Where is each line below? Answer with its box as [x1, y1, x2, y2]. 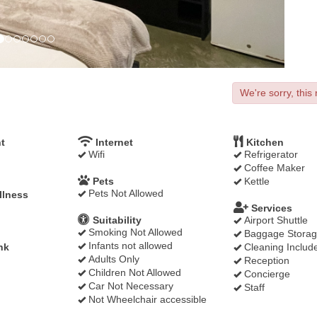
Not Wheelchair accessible [86, 294, 207, 305]
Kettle [241, 175, 270, 187]
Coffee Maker [241, 162, 305, 173]
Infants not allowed [86, 240, 173, 251]
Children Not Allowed [86, 267, 181, 278]
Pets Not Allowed [86, 188, 163, 199]
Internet [93, 137, 133, 148]
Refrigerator [241, 149, 298, 160]
